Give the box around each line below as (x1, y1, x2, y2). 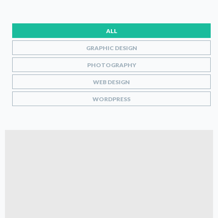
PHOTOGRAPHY (87, 61, 136, 69)
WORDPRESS (92, 95, 130, 103)
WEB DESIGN (93, 78, 130, 86)
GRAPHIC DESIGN (86, 44, 137, 52)
